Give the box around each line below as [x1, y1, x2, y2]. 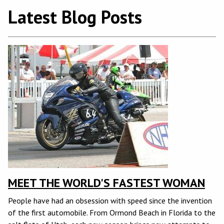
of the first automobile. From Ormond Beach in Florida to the [8, 207, 215, 218]
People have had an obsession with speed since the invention [8, 195, 212, 206]
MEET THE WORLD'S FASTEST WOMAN [8, 175, 205, 191]
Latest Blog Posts [8, 5, 142, 29]
